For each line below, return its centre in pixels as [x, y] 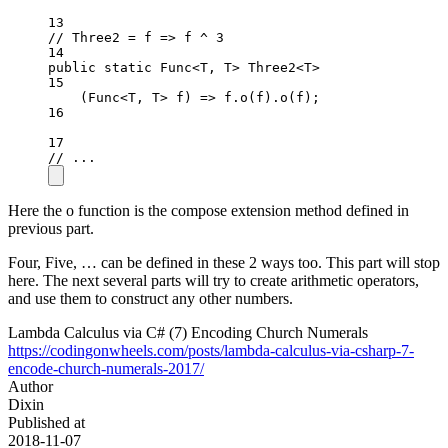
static [128, 67]
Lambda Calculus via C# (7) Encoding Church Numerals [188, 332]
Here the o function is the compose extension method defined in [208, 210]
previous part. [51, 228]
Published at [46, 422]
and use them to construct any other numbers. [150, 298]
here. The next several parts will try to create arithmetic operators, [213, 280]
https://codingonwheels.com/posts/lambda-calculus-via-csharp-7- [211, 350]
